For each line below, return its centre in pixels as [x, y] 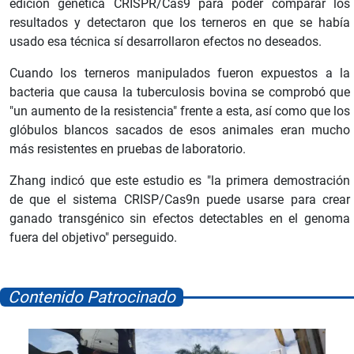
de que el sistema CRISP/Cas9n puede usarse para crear [180, 199]
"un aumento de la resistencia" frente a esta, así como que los [180, 111]
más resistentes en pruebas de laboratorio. [128, 149]
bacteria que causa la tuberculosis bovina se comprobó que [180, 92]
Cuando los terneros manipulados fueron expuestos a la [180, 73]
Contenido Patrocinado [92, 297]
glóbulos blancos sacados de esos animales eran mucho [180, 130]
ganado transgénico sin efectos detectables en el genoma [180, 218]
